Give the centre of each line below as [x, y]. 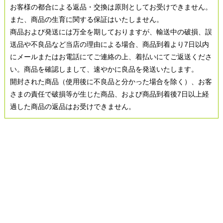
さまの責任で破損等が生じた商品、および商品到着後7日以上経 [110, 94]
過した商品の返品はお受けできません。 [73, 106]
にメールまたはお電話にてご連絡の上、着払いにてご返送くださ [111, 56]
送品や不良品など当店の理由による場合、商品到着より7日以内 [110, 44]
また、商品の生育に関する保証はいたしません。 [87, 19]
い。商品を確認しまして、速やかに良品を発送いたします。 [104, 69]
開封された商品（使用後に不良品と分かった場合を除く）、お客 [111, 81]
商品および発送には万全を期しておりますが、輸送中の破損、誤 [111, 32]
